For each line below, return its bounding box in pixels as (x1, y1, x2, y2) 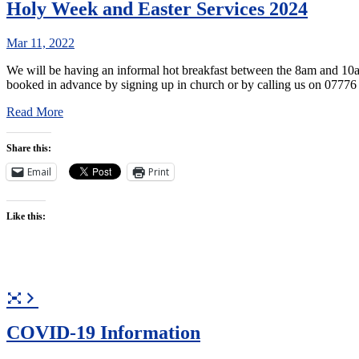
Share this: (6, 142, 51, 154)
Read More (6, 104, 63, 119)
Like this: (6, 210, 46, 222)
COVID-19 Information (6, 321, 200, 343)
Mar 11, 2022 (6, 35, 75, 50)
